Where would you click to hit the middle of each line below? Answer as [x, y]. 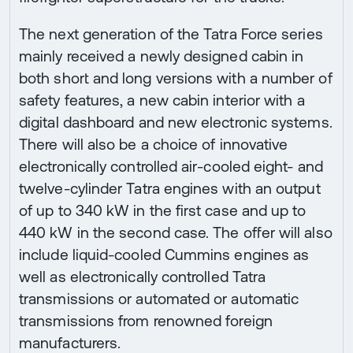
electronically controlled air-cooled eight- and [171, 166]
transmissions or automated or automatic [159, 298]
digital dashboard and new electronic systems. [176, 122]
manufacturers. [70, 342]
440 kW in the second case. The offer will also [176, 232]
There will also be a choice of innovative [154, 144]
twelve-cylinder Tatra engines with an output [170, 188]
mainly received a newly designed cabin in [162, 56]
